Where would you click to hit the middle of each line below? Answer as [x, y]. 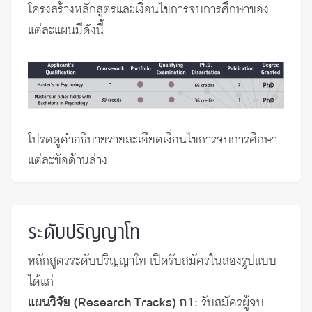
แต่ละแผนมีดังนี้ [66, 31]
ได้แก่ [41, 282]
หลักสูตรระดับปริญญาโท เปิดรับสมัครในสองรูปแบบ [152, 262]
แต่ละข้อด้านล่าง [68, 161]
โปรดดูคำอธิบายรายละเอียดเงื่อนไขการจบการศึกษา [153, 140]
